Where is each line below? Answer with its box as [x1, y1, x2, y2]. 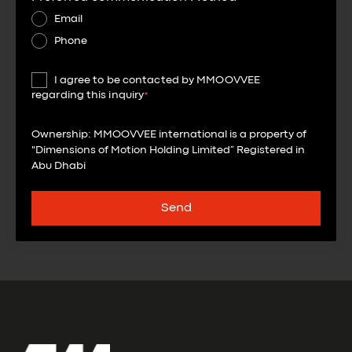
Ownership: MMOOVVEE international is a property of [31, 129, 306, 139]
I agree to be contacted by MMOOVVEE [53, 75, 261, 85]
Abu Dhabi [31, 160, 86, 170]
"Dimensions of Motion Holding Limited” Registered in [31, 145, 305, 155]
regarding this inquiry [31, 90, 145, 100]
